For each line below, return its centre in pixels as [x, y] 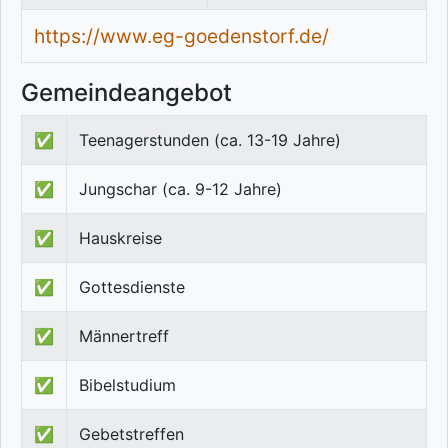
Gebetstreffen [131, 434]
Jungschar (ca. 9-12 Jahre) [180, 189]
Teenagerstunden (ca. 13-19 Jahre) [210, 140]
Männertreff [124, 336]
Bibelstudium [127, 385]
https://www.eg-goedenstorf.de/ [181, 36]
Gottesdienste [132, 287]
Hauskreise [120, 238]
